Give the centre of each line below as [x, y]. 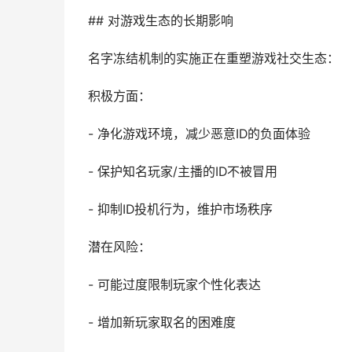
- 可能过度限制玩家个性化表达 [174, 285]
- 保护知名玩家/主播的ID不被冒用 [183, 172]
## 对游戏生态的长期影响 [161, 21]
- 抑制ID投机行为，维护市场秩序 [180, 209]
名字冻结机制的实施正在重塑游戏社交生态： [214, 59]
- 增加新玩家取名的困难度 [162, 323]
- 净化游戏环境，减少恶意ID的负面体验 [199, 134]
